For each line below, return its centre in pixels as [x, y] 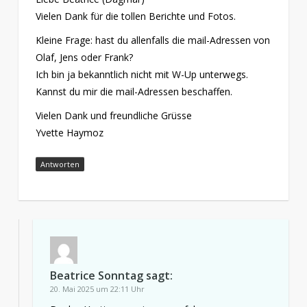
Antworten [60, 164]
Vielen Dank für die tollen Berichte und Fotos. [135, 16]
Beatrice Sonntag [96, 275]
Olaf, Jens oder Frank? [84, 57]
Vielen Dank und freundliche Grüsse [113, 115]
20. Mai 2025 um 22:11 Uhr [97, 288]
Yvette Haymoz [69, 132]
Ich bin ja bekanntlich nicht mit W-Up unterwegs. [142, 74]
